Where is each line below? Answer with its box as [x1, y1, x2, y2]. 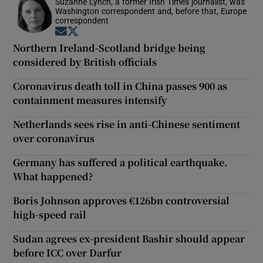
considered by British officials [13, 55, 157, 69]
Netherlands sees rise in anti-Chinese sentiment [13, 117, 241, 131]
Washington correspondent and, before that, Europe [55, 6, 247, 15]
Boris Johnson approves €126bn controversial [13, 193, 230, 207]
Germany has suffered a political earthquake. [13, 155, 228, 169]
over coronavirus [13, 131, 95, 145]
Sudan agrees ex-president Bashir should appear [13, 231, 245, 245]
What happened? [13, 169, 94, 183]
